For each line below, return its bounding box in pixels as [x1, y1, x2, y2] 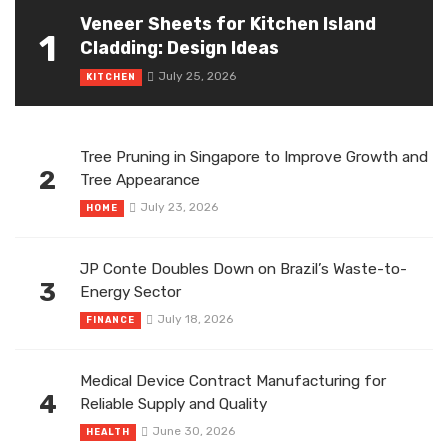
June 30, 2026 [151, 424, 235, 439]
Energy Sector [80, 282, 181, 301]
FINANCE [86, 315, 135, 326]
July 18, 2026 [156, 312, 233, 327]
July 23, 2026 [139, 200, 218, 215]
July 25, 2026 [157, 69, 236, 84]
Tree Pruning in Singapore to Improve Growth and [80, 147, 428, 166]
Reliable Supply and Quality [80, 394, 267, 413]
